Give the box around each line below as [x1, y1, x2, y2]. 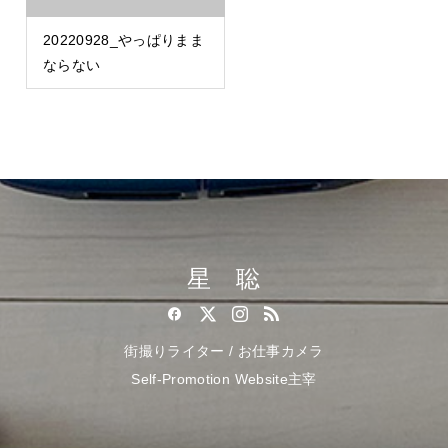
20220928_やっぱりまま [42, 31, 205, 48]
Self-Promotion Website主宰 [131, 371, 317, 388]
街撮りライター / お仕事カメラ [124, 343, 324, 360]
